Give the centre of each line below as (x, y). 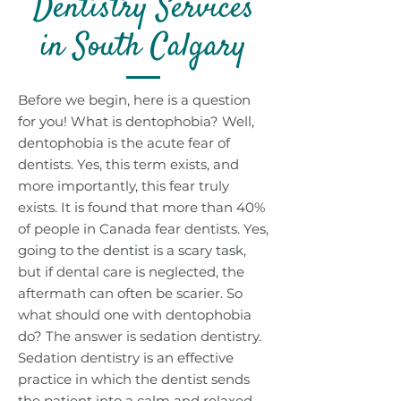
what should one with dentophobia (135, 315)
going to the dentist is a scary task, (132, 250)
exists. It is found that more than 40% (141, 207)
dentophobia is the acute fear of (124, 143)
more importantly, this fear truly (124, 186)
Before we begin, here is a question (134, 100)
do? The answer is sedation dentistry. (140, 336)
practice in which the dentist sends (134, 379)
